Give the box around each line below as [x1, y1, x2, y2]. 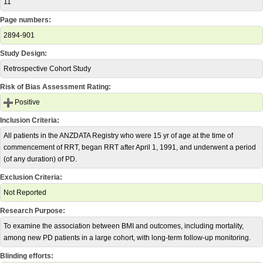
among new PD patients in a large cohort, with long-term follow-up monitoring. [4, 234, 251, 242]
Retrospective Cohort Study [4, 65, 91, 73]
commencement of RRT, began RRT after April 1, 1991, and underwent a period [4, 143, 256, 151]
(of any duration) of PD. [4, 155, 77, 163]
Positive [13, 98, 40, 106]
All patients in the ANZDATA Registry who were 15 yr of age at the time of [4, 131, 233, 140]
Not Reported [4, 188, 46, 197]
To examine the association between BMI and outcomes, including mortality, [4, 222, 244, 230]
